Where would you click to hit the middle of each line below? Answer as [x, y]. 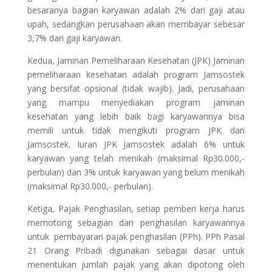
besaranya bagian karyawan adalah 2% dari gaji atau [136, 10]
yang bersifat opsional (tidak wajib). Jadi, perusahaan [136, 89]
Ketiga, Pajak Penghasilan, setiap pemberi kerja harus [136, 209]
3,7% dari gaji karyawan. [74, 38]
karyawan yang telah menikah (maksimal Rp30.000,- [136, 158]
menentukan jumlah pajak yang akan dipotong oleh [136, 265]
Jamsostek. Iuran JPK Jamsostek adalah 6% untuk [136, 144]
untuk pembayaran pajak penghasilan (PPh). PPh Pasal [136, 237]
